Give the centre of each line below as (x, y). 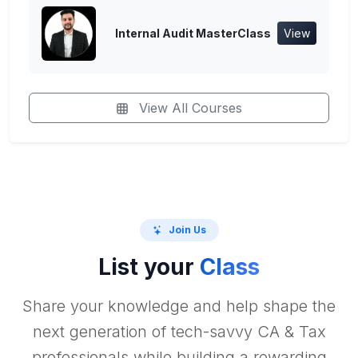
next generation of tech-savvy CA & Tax (179, 332)
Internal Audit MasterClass (193, 34)
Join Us (187, 229)
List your (149, 267)
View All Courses (189, 107)
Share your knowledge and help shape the (179, 306)
